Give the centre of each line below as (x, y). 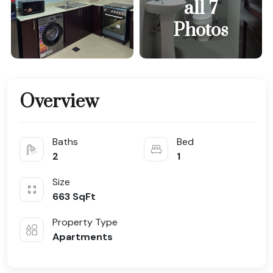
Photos (201, 30)
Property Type (85, 222)
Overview (59, 102)
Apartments (83, 237)
